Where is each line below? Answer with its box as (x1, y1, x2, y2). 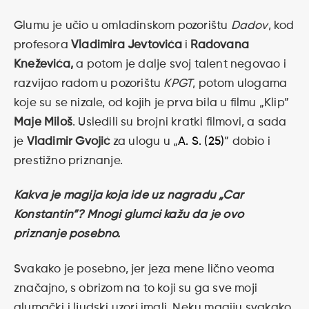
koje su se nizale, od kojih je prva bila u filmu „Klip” (14, 97, 290, 109)
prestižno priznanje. (14, 154, 123, 167)
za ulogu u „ (112, 135, 179, 148)
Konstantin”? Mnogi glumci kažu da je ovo (14, 209, 244, 221)
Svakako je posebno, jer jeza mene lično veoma (14, 263, 275, 275)
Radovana (190, 39, 250, 51)
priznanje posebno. (14, 228, 121, 241)
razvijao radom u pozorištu (14, 77, 164, 90)
